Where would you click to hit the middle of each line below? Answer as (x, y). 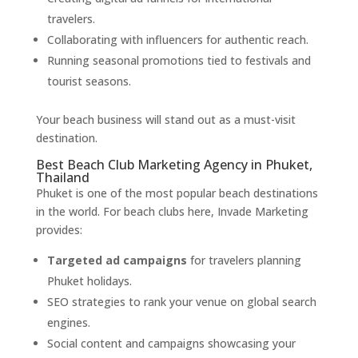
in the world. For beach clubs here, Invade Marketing (172, 212)
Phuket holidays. (89, 281)
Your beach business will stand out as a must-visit (165, 120)
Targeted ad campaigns (117, 261)
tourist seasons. (89, 82)
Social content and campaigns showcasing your (171, 344)
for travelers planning (244, 261)
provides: (59, 230)
